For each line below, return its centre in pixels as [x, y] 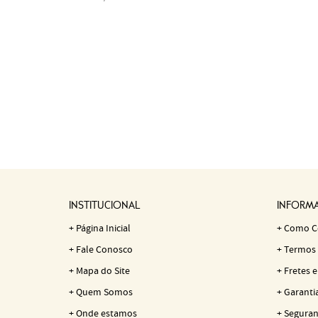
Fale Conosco [104, 250]
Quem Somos [104, 292]
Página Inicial [103, 229]
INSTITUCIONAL [104, 206]
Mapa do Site [103, 271]
